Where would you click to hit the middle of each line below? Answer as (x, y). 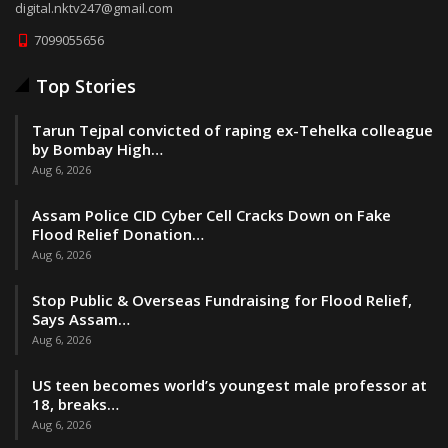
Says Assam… (81, 318)
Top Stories (86, 85)
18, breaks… (75, 403)
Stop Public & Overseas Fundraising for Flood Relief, (222, 299)
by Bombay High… (97, 148)
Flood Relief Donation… (118, 233)
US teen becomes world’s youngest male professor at (229, 384)
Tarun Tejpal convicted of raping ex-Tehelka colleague (232, 129)
